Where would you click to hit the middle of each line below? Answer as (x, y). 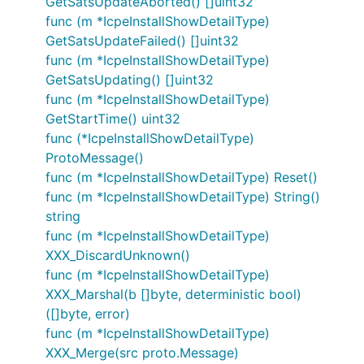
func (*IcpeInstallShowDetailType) (150, 138)
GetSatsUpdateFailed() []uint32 (142, 41)
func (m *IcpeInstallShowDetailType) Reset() (182, 177)
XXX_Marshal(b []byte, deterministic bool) (173, 294)
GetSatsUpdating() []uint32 (130, 80)
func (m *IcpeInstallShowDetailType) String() (183, 197)
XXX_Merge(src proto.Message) (142, 353)
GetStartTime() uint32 (113, 119)
